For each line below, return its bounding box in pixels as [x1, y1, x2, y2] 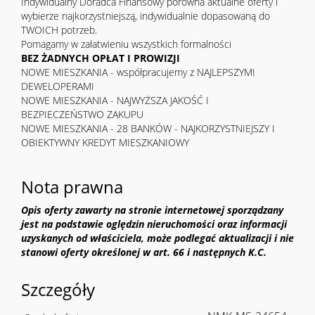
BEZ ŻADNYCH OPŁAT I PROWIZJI [21, 51, 180, 65]
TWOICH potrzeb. [21, 23, 97, 37]
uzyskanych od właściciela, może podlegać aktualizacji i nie [21, 231, 294, 245]
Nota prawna [21, 175, 123, 199]
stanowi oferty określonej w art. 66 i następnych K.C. [21, 245, 266, 259]
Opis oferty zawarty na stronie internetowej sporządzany [21, 203, 283, 217]
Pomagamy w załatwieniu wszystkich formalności [21, 37, 231, 51]
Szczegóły [21, 278, 95, 302]
